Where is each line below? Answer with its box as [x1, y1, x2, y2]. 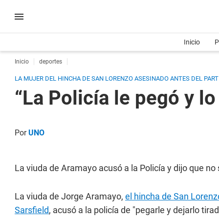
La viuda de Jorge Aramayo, [15, 191, 125, 201]
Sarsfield [15, 205, 49, 215]
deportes [39, 58, 62, 65]
